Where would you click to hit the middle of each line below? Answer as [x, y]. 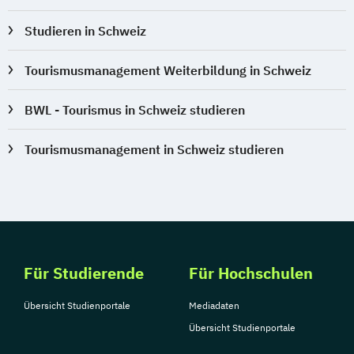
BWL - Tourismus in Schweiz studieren [135, 109]
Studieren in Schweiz [86, 30]
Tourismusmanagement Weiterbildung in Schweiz [168, 70]
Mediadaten [214, 305]
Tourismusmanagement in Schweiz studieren [154, 149]
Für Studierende [84, 273]
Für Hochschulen [251, 273]
